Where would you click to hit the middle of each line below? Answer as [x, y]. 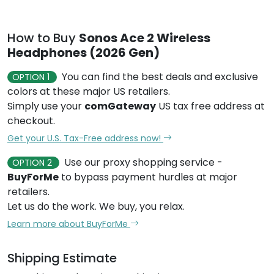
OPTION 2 [33, 162]
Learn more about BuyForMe [69, 224]
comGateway [120, 106]
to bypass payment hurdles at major [148, 177]
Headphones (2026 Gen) [83, 52]
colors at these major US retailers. [89, 91]
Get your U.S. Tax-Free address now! [85, 138]
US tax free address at [210, 106]
